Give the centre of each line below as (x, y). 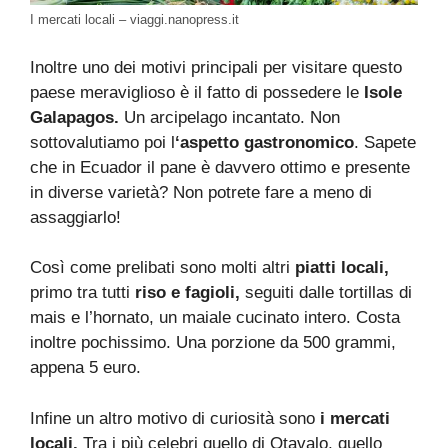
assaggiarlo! (75, 217)
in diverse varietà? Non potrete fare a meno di (201, 192)
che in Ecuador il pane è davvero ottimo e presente (220, 167)
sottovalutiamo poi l (102, 142)
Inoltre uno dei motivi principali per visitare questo (216, 67)
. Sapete (385, 142)
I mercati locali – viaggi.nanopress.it (134, 20)
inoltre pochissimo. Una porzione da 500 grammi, (213, 343)
